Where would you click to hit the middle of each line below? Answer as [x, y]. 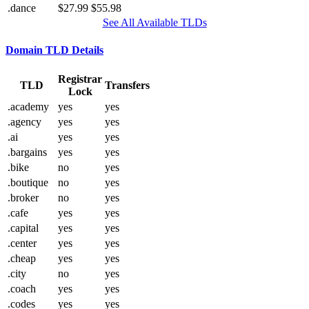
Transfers [127, 85]
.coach [22, 288]
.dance [22, 8]
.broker [23, 197]
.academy [28, 106]
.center [22, 243]
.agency [24, 121]
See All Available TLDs [154, 23]
